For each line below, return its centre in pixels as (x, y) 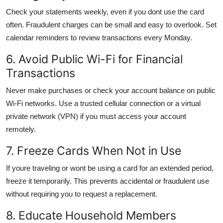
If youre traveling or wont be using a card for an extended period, (110, 168)
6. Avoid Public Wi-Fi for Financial (94, 59)
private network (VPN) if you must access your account (96, 116)
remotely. (21, 129)
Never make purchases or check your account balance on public (111, 90)
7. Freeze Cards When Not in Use (94, 150)
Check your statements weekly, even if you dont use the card (105, 11)
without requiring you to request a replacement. (82, 194)
